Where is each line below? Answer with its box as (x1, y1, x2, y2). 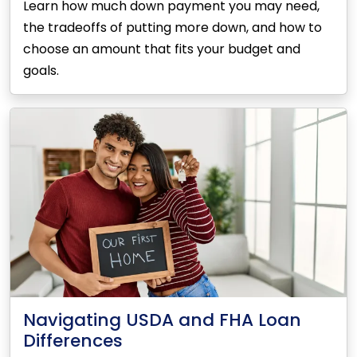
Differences (23, 328, 123, 353)
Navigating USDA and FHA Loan (23, 308, 301, 332)
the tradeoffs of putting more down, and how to (23, 18, 322, 37)
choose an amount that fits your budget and (23, 39, 300, 58)
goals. (23, 61, 59, 80)
